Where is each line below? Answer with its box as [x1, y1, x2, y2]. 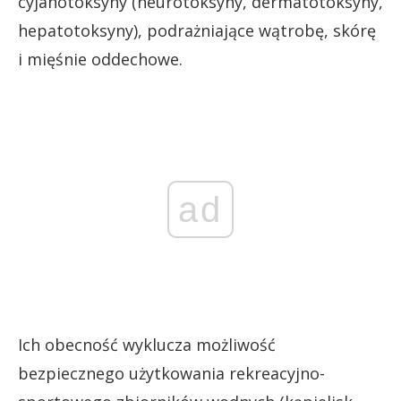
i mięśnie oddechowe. [18, 48, 183, 71]
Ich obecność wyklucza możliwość [18, 333, 276, 355]
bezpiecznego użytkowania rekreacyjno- [18, 362, 325, 384]
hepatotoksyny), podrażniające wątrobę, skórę [18, 20, 376, 42]
